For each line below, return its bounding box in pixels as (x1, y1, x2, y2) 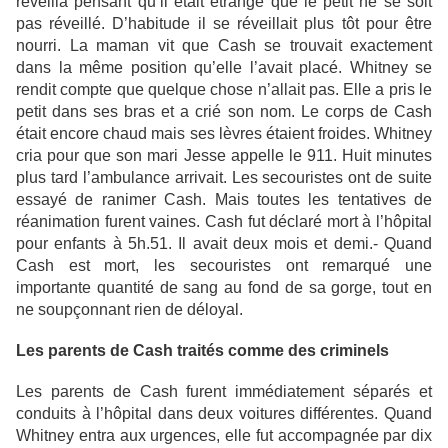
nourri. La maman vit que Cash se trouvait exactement (16, 37, 432, 55)
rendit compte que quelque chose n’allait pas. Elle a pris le (16, 81, 432, 99)
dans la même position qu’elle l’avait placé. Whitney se (16, 59, 432, 77)
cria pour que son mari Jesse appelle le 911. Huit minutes (16, 147, 432, 165)
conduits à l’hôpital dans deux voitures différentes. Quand (16, 405, 432, 423)
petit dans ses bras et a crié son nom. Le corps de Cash (16, 103, 432, 121)
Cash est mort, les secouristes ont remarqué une (16, 257, 432, 275)
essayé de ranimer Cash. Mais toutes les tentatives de (16, 191, 432, 209)
